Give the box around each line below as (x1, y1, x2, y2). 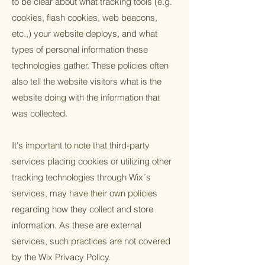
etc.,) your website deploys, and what (12, 28, 157, 39)
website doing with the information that (12, 92, 160, 103)
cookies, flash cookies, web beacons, (12, 12, 157, 23)
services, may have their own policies (12, 188, 157, 199)
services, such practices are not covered (12, 235, 170, 247)
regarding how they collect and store (12, 203, 153, 215)
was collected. (12, 108, 67, 119)
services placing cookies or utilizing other (12, 156, 172, 167)
